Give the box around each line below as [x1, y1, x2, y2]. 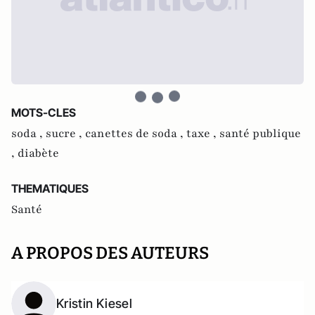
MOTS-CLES [11, 105, 76, 120]
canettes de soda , [85, 126, 186, 141]
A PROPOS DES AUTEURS [11, 243, 209, 263]
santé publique [219, 126, 301, 141]
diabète [18, 146, 59, 161]
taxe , [186, 126, 219, 141]
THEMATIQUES [11, 181, 89, 195]
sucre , [46, 126, 85, 141]
